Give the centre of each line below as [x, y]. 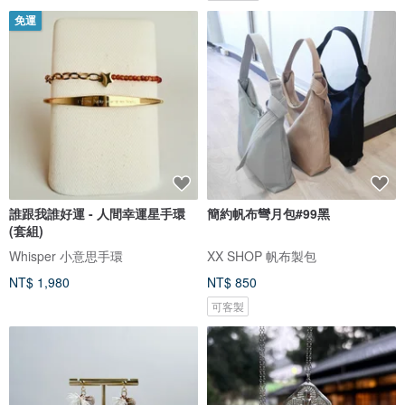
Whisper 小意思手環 [66, 256]
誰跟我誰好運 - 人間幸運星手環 [97, 214]
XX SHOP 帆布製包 [262, 256]
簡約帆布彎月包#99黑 [268, 214]
